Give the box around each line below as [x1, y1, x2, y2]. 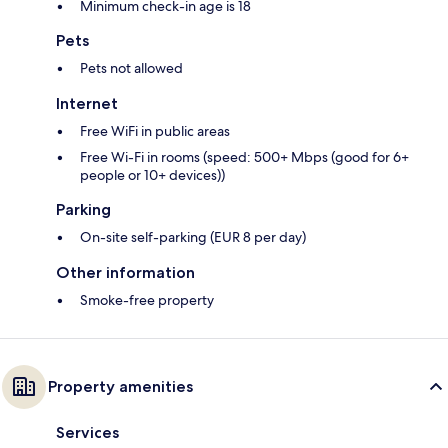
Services [56, 423, 119, 443]
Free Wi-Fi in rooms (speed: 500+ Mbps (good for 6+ [80, 148, 409, 167]
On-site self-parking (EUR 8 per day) [80, 228, 306, 247]
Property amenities [48, 377, 193, 397]
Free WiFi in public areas [80, 122, 230, 141]
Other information [56, 263, 195, 283]
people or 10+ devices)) [80, 166, 225, 185]
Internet [56, 94, 118, 114]
